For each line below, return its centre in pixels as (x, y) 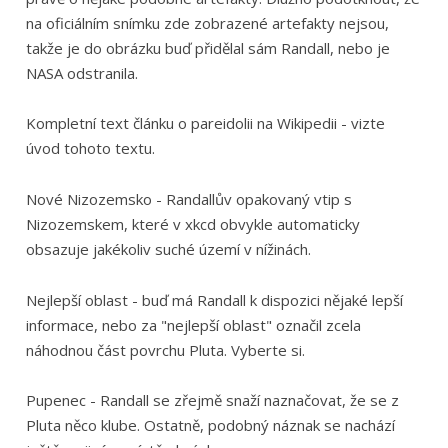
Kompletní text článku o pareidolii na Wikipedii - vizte (205, 123)
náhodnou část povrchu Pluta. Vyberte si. (165, 349)
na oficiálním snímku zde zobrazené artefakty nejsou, (207, 22)
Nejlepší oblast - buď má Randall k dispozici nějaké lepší (214, 299)
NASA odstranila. (81, 72)
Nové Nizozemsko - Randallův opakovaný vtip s (188, 198)
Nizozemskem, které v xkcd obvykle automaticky (192, 223)
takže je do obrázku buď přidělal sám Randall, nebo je (207, 47)
